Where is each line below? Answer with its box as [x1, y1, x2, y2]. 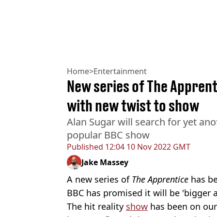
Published [67, 141, 103, 153]
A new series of [67, 173, 132, 186]
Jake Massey [81, 157, 128, 168]
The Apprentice [132, 173, 191, 186]
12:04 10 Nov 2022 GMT [103, 141, 190, 153]
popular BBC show [67, 128, 150, 142]
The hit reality [67, 201, 126, 213]
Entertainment [93, 66, 147, 77]
